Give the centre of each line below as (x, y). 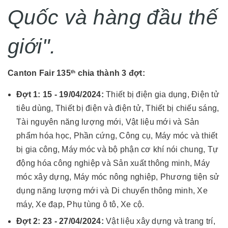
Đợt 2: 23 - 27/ (44, 221)
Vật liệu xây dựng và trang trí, (159, 221)
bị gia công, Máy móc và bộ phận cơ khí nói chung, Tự (117, 149)
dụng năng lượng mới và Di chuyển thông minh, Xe (112, 190)
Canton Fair (32, 73)
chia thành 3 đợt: (110, 73)
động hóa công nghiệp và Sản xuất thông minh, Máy (113, 163)
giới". (32, 46)
